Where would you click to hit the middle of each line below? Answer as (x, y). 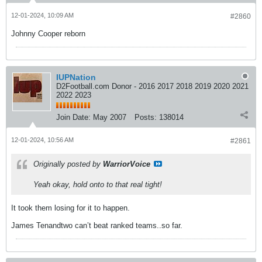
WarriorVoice (127, 164)
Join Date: (73, 117)
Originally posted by (68, 164)
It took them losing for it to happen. (70, 208)
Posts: (146, 117)
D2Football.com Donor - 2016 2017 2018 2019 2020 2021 (152, 86)
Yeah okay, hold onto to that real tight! (98, 185)
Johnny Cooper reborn (48, 34)
